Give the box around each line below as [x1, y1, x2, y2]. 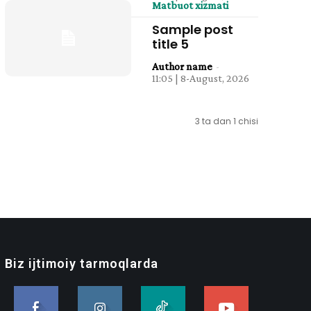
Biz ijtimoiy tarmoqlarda [4, 256, 158, 271]
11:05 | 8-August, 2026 [152, 72, 250, 84]
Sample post [152, 21, 234, 38]
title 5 [152, 35, 190, 53]
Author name [152, 60, 213, 72]
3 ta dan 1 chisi [195, 115, 258, 127]
